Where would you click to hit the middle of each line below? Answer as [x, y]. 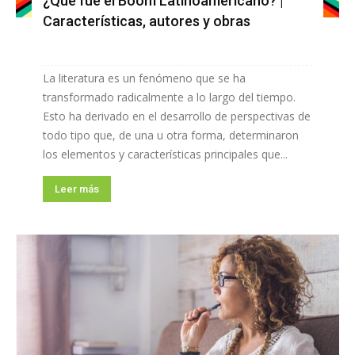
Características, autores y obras [147, 21]
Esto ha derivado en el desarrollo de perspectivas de [177, 116]
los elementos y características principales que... [165, 155]
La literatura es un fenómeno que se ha [144, 78]
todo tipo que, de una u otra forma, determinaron [171, 136]
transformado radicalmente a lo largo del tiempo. [169, 97]
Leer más [77, 189]
